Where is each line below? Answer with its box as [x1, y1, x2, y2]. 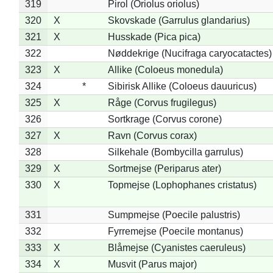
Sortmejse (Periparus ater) [107, 163, 221, 174]
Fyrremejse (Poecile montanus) [107, 225, 243, 236]
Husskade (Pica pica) [107, 31, 200, 42]
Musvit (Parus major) [107, 258, 197, 269]
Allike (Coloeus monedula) [107, 64, 223, 75]
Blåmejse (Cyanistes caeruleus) [107, 242, 246, 253]
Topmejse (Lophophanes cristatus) [107, 179, 257, 190]
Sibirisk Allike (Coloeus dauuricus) [107, 80, 257, 91]
